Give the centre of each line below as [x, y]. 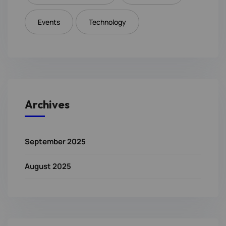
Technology [107, 22]
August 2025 [48, 166]
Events [49, 22]
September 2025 [55, 142]
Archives [47, 105]
